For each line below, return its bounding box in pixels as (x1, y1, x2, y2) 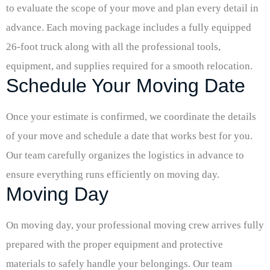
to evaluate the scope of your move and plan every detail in (6, 2, 259, 14)
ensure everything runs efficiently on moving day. (6, 168, 219, 180)
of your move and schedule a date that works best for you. (6, 130, 253, 142)
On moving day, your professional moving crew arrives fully (6, 219, 264, 231)
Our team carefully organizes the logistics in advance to (6, 149, 244, 161)
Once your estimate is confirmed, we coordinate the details (6, 110, 256, 122)
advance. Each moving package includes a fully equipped (6, 21, 251, 33)
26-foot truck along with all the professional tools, (6, 40, 221, 52)
